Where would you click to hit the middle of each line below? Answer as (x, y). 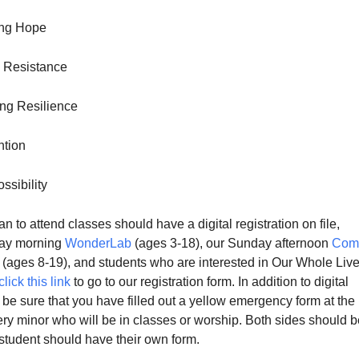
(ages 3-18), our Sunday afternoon (232, 243)
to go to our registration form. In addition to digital (210, 282)
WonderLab (98, 243)
